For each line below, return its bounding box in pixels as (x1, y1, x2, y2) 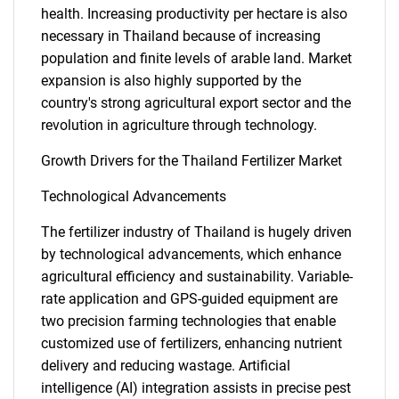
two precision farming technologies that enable (41, 313, 336, 330)
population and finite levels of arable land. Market (41, 50, 352, 67)
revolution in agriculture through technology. (41, 117, 317, 134)
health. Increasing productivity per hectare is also (41, 5, 347, 22)
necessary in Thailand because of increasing (41, 28, 321, 45)
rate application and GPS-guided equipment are (41, 290, 338, 307)
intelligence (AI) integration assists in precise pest (41, 379, 351, 396)
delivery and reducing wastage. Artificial (41, 357, 290, 374)
